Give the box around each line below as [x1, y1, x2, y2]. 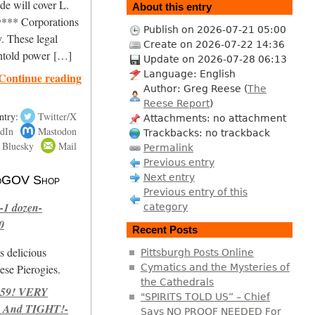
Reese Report [143, 97, 210, 109]
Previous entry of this [143, 186, 247, 198]
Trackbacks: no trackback [143, 127, 270, 139]
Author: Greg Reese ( [143, 82, 247, 94]
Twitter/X [37, 109, 77, 123]
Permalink [143, 141, 193, 153]
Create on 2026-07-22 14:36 [143, 38, 285, 50]
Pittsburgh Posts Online [140, 246, 254, 258]
